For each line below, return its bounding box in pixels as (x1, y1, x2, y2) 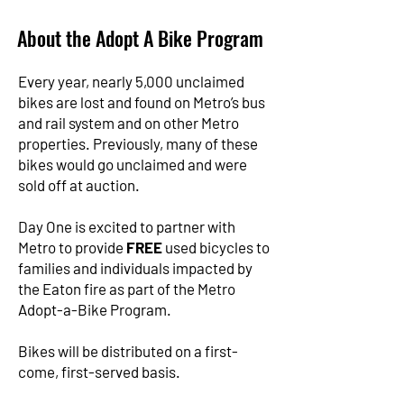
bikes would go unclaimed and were (18, 155, 247, 173)
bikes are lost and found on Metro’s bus (18, 93, 265, 111)
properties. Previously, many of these (18, 134, 258, 152)
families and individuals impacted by (18, 259, 252, 277)
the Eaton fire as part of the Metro (18, 280, 235, 298)
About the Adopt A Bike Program (17, 23, 263, 52)
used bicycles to (162, 238, 270, 256)
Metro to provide (18, 238, 126, 256)
